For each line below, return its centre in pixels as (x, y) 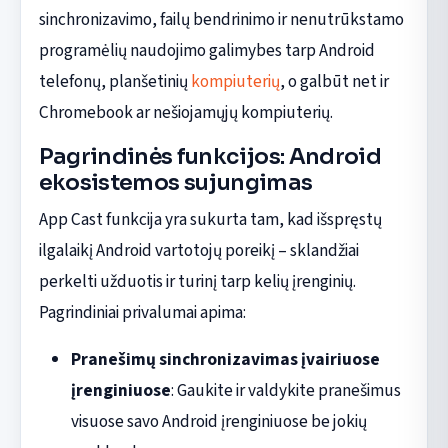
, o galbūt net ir (334, 81)
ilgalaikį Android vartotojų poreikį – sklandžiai (198, 250)
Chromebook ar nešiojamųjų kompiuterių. (185, 112)
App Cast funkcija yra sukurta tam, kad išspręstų (210, 219)
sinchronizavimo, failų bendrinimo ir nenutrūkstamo (221, 19)
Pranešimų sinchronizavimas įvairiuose (225, 359)
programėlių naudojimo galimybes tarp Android (206, 50)
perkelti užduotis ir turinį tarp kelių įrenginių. (197, 281)
